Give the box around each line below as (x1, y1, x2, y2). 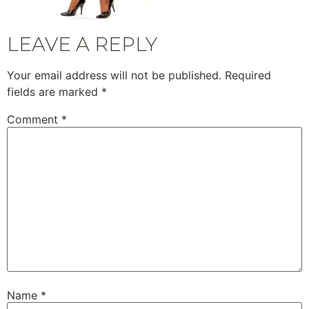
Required (225, 68, 271, 83)
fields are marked (7, 85, 101, 99)
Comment (7, 112, 61, 127)
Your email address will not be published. (7, 68, 221, 83)
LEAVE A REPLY (7, 32, 157, 57)
